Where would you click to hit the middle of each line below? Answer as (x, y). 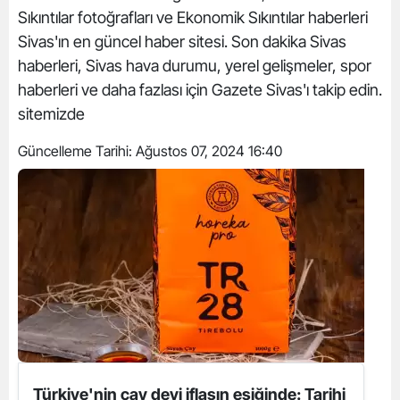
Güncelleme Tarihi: (77, 151)
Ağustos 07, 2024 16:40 (209, 151)
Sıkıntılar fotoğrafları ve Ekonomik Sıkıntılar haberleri (193, 17)
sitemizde (51, 114)
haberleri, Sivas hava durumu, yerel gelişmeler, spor (195, 66)
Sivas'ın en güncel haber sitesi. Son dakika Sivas (182, 42)
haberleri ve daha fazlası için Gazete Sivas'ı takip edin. (200, 90)
